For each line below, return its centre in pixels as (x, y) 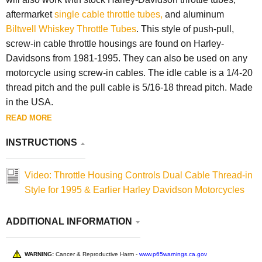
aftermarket (30, 14)
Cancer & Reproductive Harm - (96, 254)
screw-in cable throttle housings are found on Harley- (115, 43)
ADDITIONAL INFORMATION (69, 221)
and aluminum (193, 14)
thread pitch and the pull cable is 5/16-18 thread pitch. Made (129, 87)
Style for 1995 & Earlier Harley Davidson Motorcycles (135, 189)
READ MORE (29, 118)
